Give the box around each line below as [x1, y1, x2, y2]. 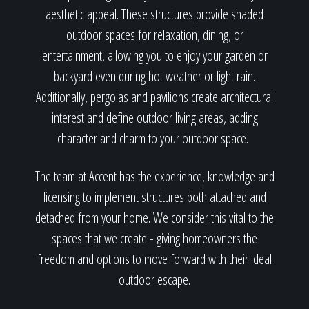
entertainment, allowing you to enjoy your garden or [41, 46, 268, 65]
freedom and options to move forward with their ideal [37, 250, 272, 268]
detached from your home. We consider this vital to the [35, 208, 274, 227]
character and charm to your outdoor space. [57, 129, 252, 148]
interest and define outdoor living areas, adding [51, 108, 258, 127]
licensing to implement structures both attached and [43, 188, 266, 206]
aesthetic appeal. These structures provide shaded [46, 5, 263, 23]
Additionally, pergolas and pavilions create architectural [36, 88, 273, 106]
